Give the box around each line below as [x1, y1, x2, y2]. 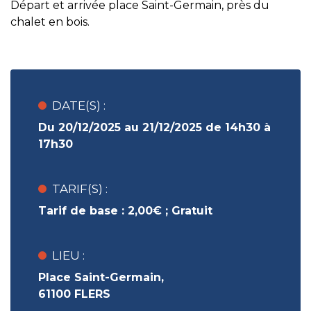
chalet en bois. [10, 15, 90, 28]
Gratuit [171, 204, 212, 217]
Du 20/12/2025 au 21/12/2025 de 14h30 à [38, 121, 271, 134]
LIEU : [52, 249, 85, 262]
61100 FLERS [38, 287, 110, 301]
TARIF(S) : [52, 182, 108, 196]
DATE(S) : [52, 99, 106, 112]
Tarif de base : [38, 204, 128, 217]
